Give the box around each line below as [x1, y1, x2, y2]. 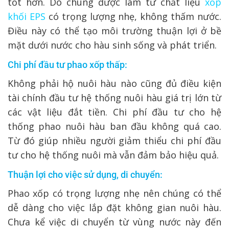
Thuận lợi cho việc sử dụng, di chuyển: [8, 169, 163, 180]
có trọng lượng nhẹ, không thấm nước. [45, 10, 221, 22]
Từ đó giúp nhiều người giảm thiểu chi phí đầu [8, 134, 221, 147]
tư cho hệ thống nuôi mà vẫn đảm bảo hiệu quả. [8, 148, 219, 161]
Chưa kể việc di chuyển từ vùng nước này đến [8, 215, 221, 228]
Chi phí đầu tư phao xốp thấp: [8, 59, 127, 70]
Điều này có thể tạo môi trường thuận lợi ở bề [8, 24, 221, 37]
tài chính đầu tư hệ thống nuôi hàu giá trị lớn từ [8, 91, 221, 104]
